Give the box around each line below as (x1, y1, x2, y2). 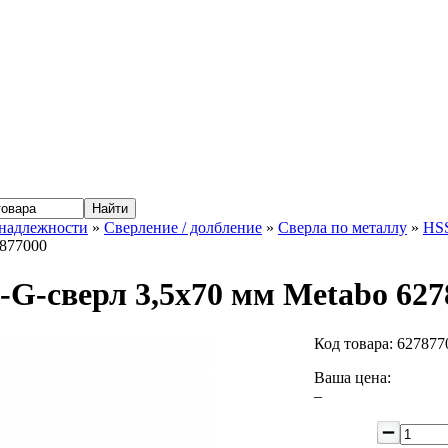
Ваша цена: (314, 368, 391, 386)
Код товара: (314, 334, 397, 352)
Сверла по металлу (278, 219, 407, 236)
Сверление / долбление (104, 219, 262, 236)
